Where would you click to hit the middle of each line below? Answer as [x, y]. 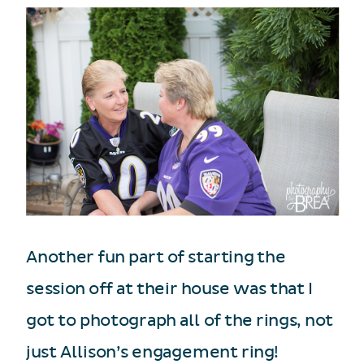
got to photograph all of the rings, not [180, 321]
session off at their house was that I [169, 289]
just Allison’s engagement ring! [152, 352]
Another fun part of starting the [156, 257]
